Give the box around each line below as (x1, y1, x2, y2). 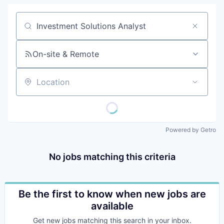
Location (15, 81, 48, 91)
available (90, 200, 133, 212)
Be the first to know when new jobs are (18, 188, 206, 200)
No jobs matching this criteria (48, 151, 175, 162)
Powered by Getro (165, 126, 216, 133)
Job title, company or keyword (15, 25, 132, 35)
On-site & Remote (32, 49, 99, 59)
